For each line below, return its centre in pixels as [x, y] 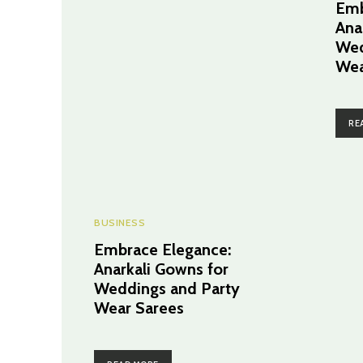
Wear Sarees [139, 307]
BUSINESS [120, 222]
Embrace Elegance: [162, 249]
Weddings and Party [167, 288]
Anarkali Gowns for [161, 269]
